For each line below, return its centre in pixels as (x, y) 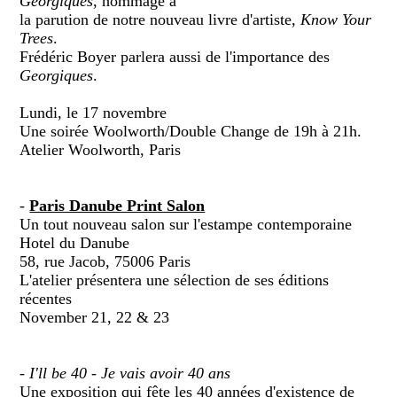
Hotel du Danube (75, 242)
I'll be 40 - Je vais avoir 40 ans (130, 373)
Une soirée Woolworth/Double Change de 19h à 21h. (191, 131)
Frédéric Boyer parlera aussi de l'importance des (175, 56)
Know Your (336, 19)
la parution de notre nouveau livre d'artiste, (160, 19)
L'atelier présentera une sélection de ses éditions (175, 280)
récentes (46, 298)
